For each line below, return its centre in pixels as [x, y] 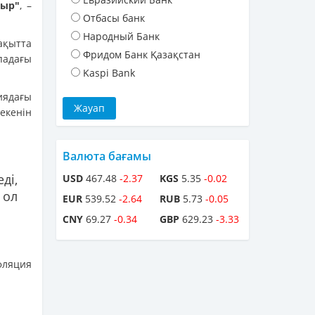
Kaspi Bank [109, 73]
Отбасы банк [114, 18]
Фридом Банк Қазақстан [142, 55]
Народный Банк [121, 37]
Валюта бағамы [107, 156]
